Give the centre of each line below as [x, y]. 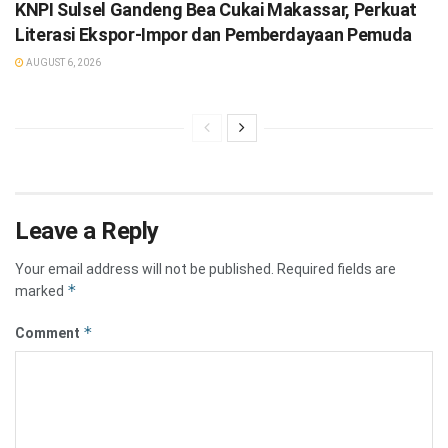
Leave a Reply [87, 231]
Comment [49, 333]
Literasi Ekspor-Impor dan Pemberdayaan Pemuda [213, 35]
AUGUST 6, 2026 [62, 63]
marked [41, 291]
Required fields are [336, 269]
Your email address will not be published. [144, 269]
